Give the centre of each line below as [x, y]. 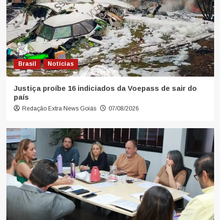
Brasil [27, 64]
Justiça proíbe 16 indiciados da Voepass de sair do [105, 88]
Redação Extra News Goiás [59, 108]
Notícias [60, 64]
